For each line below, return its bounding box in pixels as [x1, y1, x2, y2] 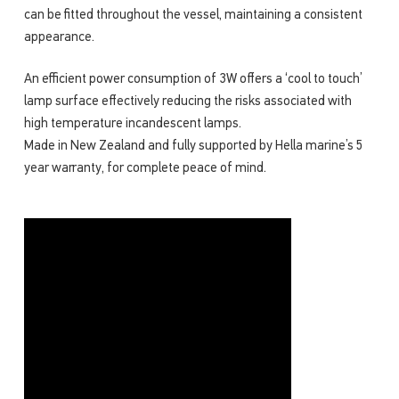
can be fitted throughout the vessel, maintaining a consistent [23, 8, 362, 22]
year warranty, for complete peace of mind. [23, 162, 266, 176]
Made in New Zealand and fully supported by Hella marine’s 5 [23, 140, 363, 154]
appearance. [23, 30, 94, 45]
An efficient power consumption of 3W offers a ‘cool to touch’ [23, 73, 362, 87]
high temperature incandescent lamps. [23, 118, 241, 132]
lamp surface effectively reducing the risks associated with [23, 95, 352, 110]
